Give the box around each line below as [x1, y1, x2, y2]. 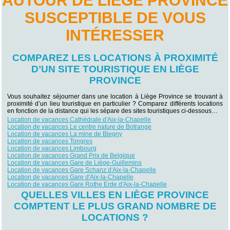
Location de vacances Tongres [7, 138, 93, 145]
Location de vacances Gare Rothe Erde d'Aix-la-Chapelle [7, 181, 167, 188]
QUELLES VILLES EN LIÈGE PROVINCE [21, 189, 209, 201]
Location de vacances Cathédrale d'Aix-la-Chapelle [7, 116, 151, 123]
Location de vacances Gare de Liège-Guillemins [7, 159, 142, 166]
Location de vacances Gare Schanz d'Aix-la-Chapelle [7, 166, 157, 174]
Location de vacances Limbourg [7, 145, 97, 152]
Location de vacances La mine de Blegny [7, 130, 123, 138]
